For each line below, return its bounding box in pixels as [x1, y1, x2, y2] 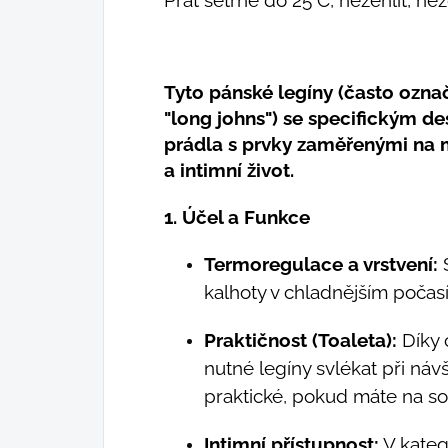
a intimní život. [164, 158, 294, 181]
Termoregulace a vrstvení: [204, 252, 438, 275]
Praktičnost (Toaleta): [204, 328, 397, 351]
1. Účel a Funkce [164, 205, 310, 228]
